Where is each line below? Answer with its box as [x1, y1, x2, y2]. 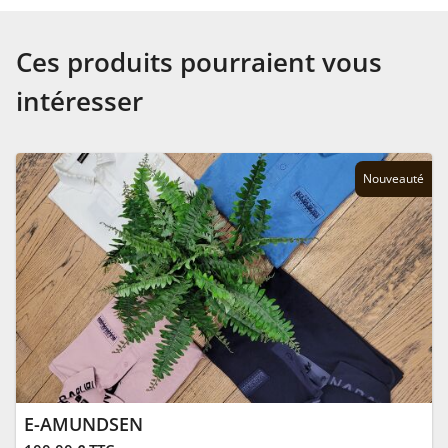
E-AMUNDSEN [24, 412, 143, 436]
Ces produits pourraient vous [16, 44, 382, 80]
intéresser [16, 83, 143, 119]
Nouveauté [363, 170, 424, 187]
